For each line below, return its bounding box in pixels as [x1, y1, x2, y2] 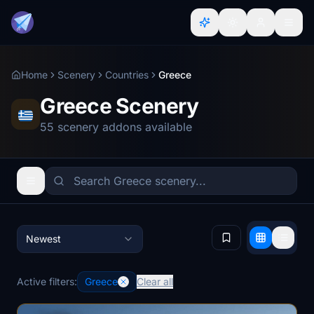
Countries [105, 69, 149, 81]
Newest [26, 233, 61, 245]
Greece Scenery [40, 93, 198, 118]
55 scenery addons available [40, 120, 193, 134]
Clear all [137, 275, 173, 287]
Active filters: [17, 275, 77, 287]
